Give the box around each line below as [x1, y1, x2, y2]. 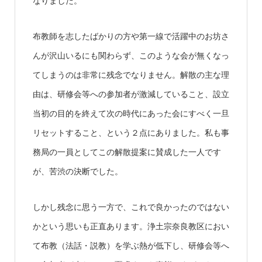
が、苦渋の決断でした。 [32, 166, 123, 176]
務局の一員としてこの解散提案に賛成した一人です [32, 147, 221, 157]
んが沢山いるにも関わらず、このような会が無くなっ [32, 50, 229, 60]
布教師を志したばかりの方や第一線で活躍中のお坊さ [32, 31, 229, 41]
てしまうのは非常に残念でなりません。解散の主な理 [32, 70, 229, 80]
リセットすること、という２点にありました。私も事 [32, 127, 229, 137]
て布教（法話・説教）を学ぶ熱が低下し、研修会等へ [32, 240, 229, 250]
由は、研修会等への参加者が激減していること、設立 [32, 89, 229, 99]
